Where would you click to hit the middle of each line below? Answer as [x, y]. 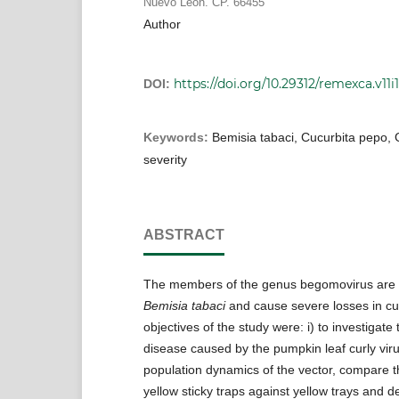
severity [165, 159]
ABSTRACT [183, 234]
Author [162, 24]
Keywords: [177, 137]
